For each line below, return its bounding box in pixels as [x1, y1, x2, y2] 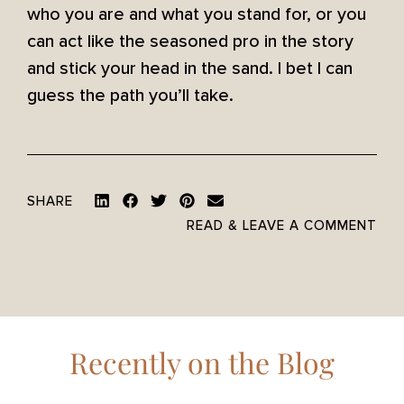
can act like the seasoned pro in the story [27, 31, 353, 53]
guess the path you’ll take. [27, 85, 234, 107]
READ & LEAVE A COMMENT [187, 217, 377, 234]
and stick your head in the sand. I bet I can [27, 58, 353, 80]
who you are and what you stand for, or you [27, 4, 366, 26]
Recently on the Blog [69, 342, 335, 381]
